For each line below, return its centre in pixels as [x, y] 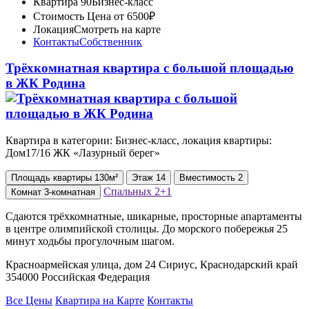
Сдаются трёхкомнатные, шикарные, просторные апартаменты [154, 217]
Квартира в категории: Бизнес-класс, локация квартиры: [139, 141]
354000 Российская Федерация [78, 277]
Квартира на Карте [100, 301]
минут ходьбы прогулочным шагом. [90, 241]
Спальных [129, 192]
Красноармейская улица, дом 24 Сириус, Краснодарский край [152, 265]
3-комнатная [70, 192]
